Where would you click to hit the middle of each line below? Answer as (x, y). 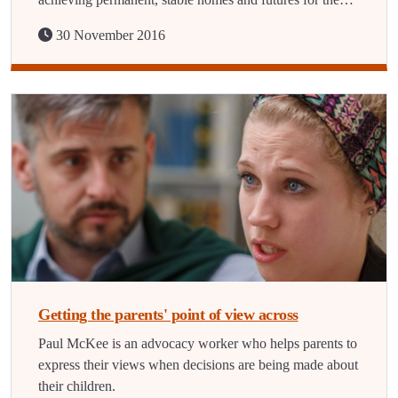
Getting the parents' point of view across (168, 314)
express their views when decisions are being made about (198, 365)
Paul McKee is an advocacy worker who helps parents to (198, 343)
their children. (77, 386)
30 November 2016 (109, 35)
